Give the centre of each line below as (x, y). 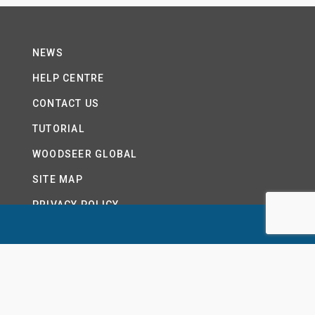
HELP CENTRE (68, 78)
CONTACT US (66, 103)
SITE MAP (57, 179)
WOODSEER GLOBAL (84, 154)
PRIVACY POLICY (76, 204)
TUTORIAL (58, 128)
